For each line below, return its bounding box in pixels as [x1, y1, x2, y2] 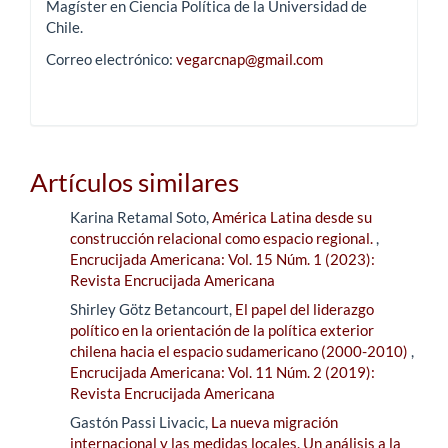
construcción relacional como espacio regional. [70, 228, 376, 247]
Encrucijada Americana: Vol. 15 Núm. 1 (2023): [70, 249, 375, 268]
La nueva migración [211, 412, 338, 431]
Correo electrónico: [46, 49, 176, 68]
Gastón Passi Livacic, [70, 412, 211, 431]
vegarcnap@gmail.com [176, 49, 323, 68]
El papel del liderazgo [235, 299, 374, 318]
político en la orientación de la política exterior [70, 320, 374, 339]
